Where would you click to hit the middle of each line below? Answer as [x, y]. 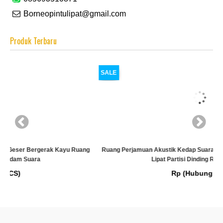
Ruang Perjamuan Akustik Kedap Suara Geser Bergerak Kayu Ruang [111, 150]
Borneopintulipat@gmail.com [73, 14]
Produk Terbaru [33, 41]
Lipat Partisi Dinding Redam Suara [111, 160]
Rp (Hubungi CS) [111, 173]
